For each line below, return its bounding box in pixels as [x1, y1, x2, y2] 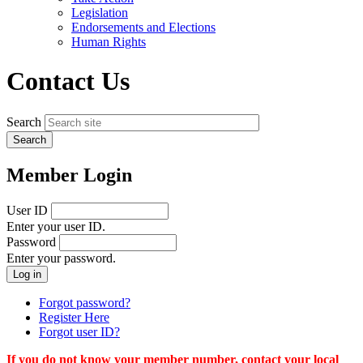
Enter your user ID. [6, 219, 105, 233]
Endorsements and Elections [71, 19, 216, 34]
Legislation [71, 5, 128, 19]
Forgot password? [39, 295, 130, 310]
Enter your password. [6, 250, 116, 265]
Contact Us [6, 66, 130, 96]
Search [6, 114, 41, 129]
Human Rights [71, 34, 146, 49]
